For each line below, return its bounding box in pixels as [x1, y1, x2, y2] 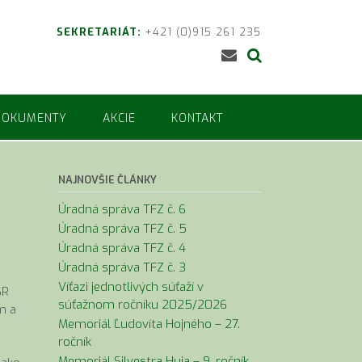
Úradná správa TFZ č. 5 [57, 221, 187, 237]
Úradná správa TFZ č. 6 [57, 201, 186, 217]
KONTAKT [171, 111, 223, 126]
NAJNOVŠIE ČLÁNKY [57, 173, 157, 187]
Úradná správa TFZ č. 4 [57, 240, 186, 256]
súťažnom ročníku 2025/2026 [57, 297, 227, 313]
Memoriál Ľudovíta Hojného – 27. [57, 316, 240, 332]
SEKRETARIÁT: [57, 25, 141, 39]
